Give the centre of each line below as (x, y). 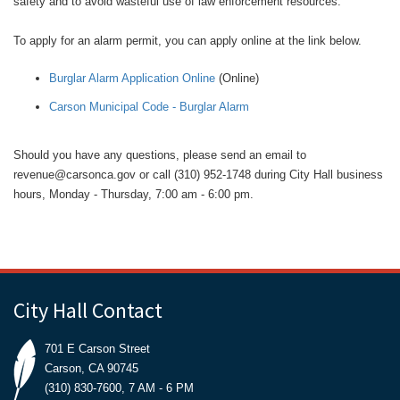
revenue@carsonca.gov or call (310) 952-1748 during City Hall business (198, 175)
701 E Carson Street (97, 349)
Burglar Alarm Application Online (132, 78)
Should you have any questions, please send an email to (160, 155)
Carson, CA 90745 (92, 368)
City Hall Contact (88, 310)
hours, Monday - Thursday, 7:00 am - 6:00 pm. (133, 194)
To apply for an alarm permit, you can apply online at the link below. (187, 41)
